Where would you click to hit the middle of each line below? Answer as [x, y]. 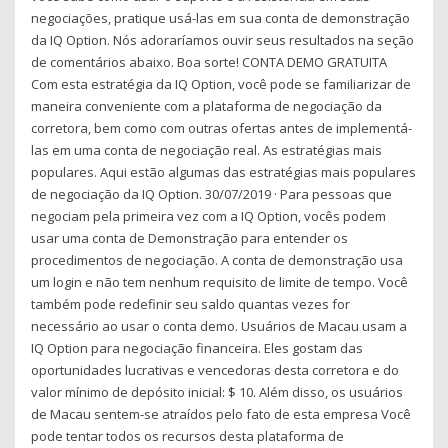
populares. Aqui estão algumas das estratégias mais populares [224, 172]
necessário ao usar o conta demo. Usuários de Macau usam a [219, 326]
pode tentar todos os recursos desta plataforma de [188, 436]
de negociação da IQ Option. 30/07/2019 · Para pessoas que [212, 194]
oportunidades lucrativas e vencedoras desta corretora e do [215, 370]
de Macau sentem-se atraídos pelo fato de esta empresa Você [221, 414]
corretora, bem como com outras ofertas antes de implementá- [222, 128]
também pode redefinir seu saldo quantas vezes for [191, 304]
